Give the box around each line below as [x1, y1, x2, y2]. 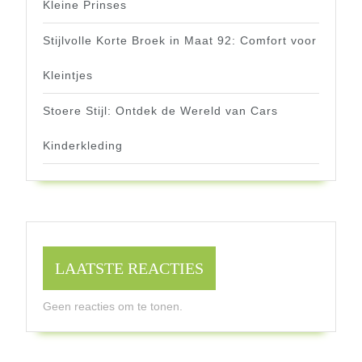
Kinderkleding [43, 139, 123, 153]
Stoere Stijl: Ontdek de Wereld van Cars [43, 104, 278, 118]
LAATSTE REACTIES [55, 259, 204, 278]
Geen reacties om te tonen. [43, 300, 183, 314]
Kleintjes [43, 69, 93, 82]
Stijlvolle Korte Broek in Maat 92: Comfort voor [43, 34, 317, 48]
